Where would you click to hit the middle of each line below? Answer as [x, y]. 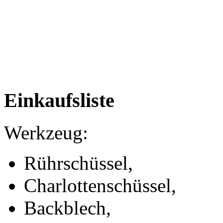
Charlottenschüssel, [100, 186]
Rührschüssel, [78, 163]
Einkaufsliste [59, 101]
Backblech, [67, 208]
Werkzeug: [46, 133]
